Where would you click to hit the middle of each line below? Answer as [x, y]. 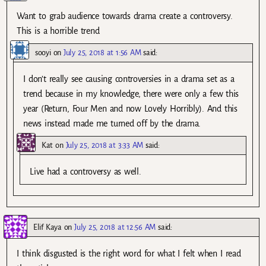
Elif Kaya [47, 227]
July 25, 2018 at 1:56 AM [102, 52]
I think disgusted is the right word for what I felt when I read [129, 254]
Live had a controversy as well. [85, 172]
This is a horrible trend [58, 31]
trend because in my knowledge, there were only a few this [131, 94]
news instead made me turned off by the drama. [112, 123]
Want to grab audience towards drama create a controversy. [125, 16]
